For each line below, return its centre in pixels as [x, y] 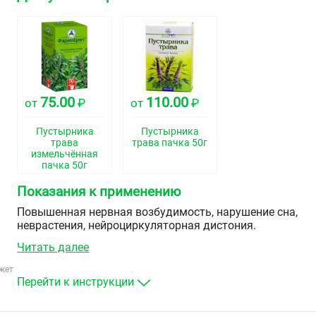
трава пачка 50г [170, 143]
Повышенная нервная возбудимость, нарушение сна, [158, 212]
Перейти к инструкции [76, 282]
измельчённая [65, 154]
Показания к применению [99, 192]
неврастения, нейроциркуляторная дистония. [137, 226]
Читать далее [53, 248]
